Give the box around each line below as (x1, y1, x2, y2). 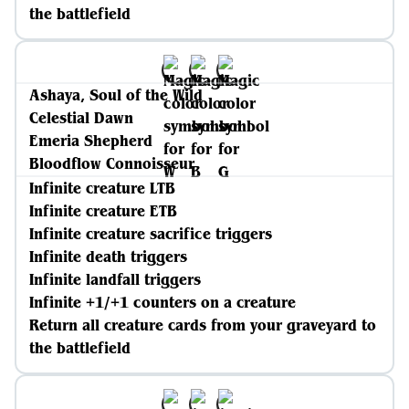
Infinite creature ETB (29, 201, 177, 221)
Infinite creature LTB (29, 178, 175, 198)
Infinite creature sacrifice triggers (29, 224, 272, 244)
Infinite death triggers (29, 246, 187, 267)
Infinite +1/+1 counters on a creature (29, 292, 296, 312)
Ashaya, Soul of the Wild (29, 85, 203, 105)
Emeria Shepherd (29, 131, 152, 151)
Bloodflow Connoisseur (29, 153, 194, 173)
